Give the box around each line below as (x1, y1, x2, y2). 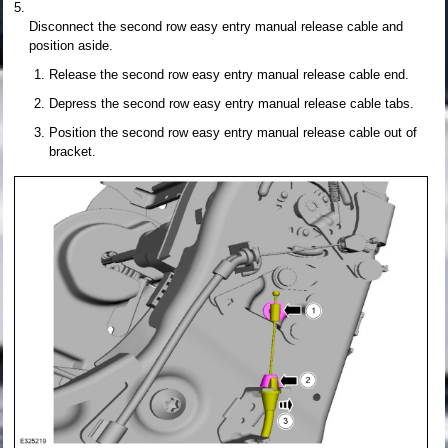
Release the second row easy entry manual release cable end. (49, 66, 409, 82)
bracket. (49, 143, 96, 159)
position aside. (29, 37, 113, 53)
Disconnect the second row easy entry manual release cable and (29, 18, 403, 34)
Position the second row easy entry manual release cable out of (49, 124, 417, 140)
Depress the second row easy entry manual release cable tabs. (49, 95, 414, 111)
